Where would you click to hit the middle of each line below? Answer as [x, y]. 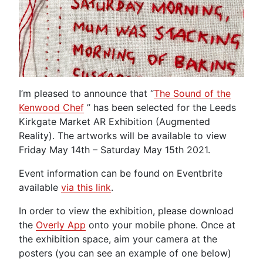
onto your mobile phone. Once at [161, 225]
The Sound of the [192, 94]
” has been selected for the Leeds [160, 108]
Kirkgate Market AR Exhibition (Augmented [114, 122]
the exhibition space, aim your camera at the [118, 239]
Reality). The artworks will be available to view [123, 136]
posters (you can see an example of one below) [125, 253]
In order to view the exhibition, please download [126, 211]
